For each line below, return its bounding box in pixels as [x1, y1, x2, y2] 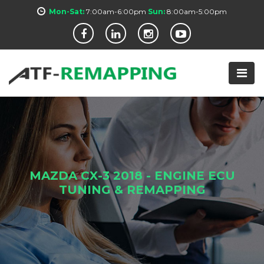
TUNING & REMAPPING [58, 183, 206, 197]
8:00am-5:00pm [167, 7, 227, 16]
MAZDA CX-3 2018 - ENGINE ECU [29, 169, 235, 183]
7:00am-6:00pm [84, 7, 148, 16]
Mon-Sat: [49, 7, 84, 16]
